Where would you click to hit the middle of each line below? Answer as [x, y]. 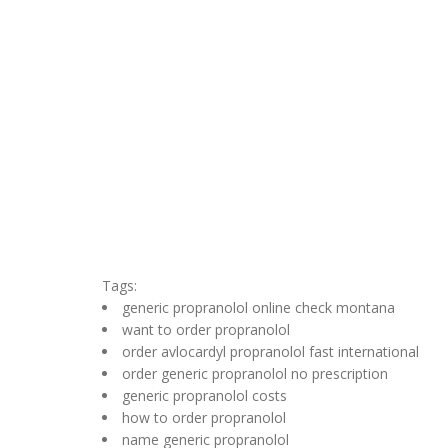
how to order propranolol [204, 417]
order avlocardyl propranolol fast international [270, 351]
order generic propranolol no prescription [255, 373]
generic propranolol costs [204, 395]
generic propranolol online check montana [258, 307]
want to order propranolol [206, 329]
